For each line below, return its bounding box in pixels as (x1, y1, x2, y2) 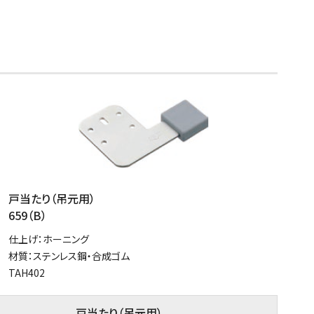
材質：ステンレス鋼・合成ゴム (8, 248, 130, 263)
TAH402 (8, 265, 45, 280)
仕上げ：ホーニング (8, 231, 89, 246)
